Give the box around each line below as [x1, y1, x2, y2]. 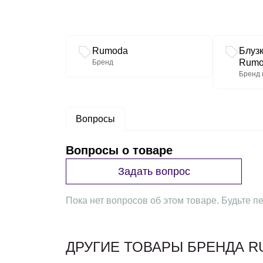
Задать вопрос [117, 165, 190, 177]
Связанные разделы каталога [65, 35, 195, 45]
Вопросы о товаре [66, 144, 173, 157]
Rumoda [92, 46, 128, 56]
